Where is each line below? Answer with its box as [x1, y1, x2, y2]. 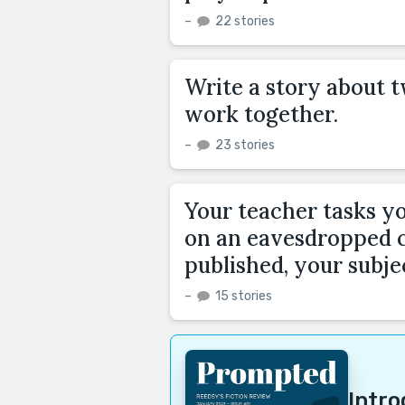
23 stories [212, 137, 275, 153]
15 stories [212, 288, 272, 304]
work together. [184, 100, 338, 128]
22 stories [212, 14, 275, 29]
